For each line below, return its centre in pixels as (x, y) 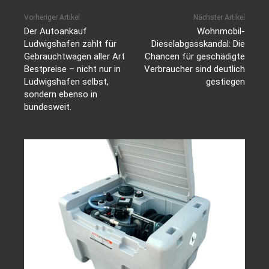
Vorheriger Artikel (52, 17)
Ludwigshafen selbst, (66, 82)
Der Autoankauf (56, 31)
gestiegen (225, 82)
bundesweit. (48, 107)
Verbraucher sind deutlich (194, 69)
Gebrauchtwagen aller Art (74, 56)
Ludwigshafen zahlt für (70, 44)
